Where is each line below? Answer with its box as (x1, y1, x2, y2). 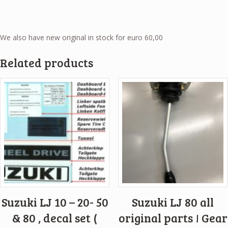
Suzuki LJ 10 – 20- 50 (1, 194, 108, 210)
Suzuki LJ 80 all (132, 194, 214, 210)
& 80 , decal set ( (12, 210, 98, 226)
